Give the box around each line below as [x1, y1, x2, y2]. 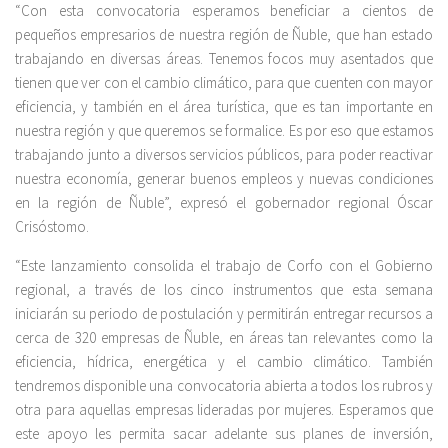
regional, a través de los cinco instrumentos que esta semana [15, 280, 433, 300]
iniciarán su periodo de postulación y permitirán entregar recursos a [15, 304, 433, 324]
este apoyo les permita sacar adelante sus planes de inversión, [15, 424, 433, 444]
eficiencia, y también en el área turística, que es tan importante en [15, 97, 433, 117]
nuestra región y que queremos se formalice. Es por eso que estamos [15, 121, 433, 141]
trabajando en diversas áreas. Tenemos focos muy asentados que [15, 49, 433, 69]
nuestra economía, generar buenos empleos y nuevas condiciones [15, 169, 433, 189]
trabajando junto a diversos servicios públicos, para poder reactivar [15, 145, 433, 165]
